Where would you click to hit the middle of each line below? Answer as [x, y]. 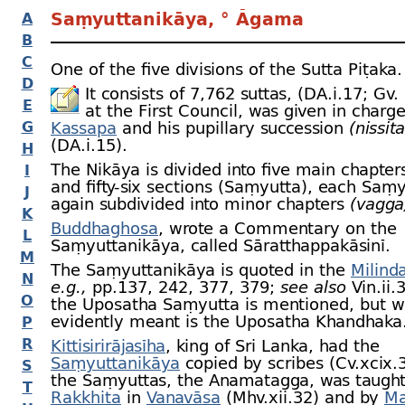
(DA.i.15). [89, 145]
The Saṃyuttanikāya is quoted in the [201, 269]
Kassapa [84, 127]
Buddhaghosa [104, 228]
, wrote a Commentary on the [278, 228]
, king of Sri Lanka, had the [273, 345]
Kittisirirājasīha [108, 345]
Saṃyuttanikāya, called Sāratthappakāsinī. [221, 245]
